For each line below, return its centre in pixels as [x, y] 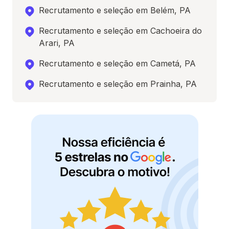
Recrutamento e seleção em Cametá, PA [117, 64]
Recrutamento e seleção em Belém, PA [115, 10]
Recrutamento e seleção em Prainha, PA [118, 84]
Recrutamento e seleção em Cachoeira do [120, 31]
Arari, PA [57, 43]
